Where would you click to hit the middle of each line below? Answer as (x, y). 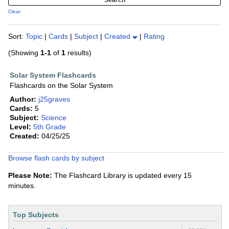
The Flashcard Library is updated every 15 (122, 176)
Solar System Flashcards (53, 75)
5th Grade (50, 127)
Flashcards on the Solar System (61, 86)
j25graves (54, 99)
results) (78, 53)
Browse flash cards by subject (56, 158)
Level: (20, 127)
